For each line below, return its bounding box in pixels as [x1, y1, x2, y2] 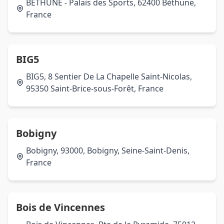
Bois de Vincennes [16, 200, 105, 214]
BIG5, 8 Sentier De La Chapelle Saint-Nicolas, [26, 71, 192, 82]
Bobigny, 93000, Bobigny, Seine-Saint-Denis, [26, 145, 189, 156]
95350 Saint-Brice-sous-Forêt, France [26, 83, 163, 94]
